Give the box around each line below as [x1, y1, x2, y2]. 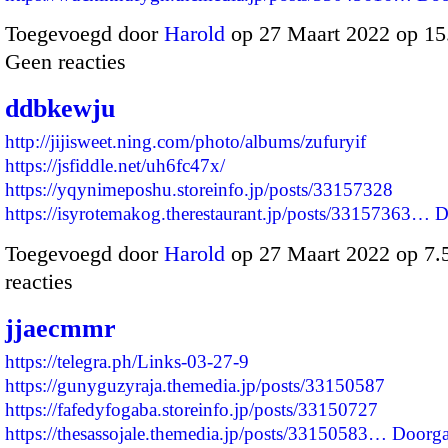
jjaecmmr [5, 313, 116, 343]
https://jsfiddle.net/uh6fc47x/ [5, 155, 225, 177]
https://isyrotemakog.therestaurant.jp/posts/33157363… [5, 203, 430, 225]
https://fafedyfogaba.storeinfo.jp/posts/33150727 [5, 398, 378, 420]
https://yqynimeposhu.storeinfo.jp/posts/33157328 [5, 179, 393, 201]
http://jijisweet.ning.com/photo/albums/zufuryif [5, 131, 366, 153]
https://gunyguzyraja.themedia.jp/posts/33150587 [5, 374, 385, 396]
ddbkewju [5, 94, 115, 124]
